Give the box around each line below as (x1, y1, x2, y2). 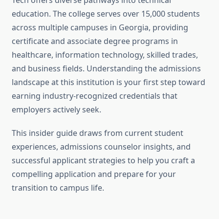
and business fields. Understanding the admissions (12, 63, 201, 74)
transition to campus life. (12, 182, 104, 194)
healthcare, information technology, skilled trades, (12, 49, 198, 61)
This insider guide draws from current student (12, 128, 183, 139)
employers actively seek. (12, 104, 101, 115)
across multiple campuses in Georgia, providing (12, 22, 188, 33)
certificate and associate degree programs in (12, 36, 178, 47)
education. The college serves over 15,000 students (12, 8, 200, 20)
